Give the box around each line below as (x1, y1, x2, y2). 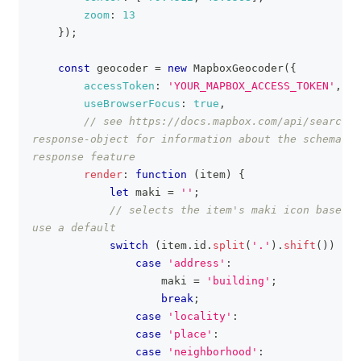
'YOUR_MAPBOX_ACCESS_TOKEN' (168, 80, 335, 92)
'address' (168, 257, 226, 269)
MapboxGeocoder (193, 62, 284, 74)
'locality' (168, 310, 232, 322)
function (135, 168, 187, 180)
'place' (168, 328, 213, 340)
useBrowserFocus (84, 98, 180, 110)
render (84, 168, 122, 180)
